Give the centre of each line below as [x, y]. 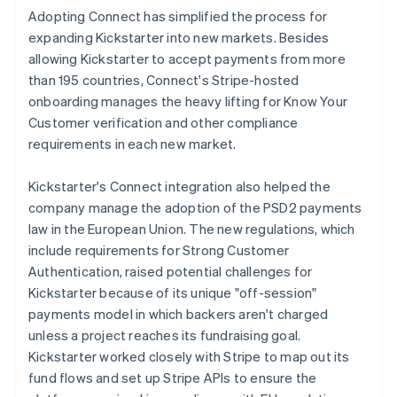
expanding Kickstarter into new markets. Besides [179, 37]
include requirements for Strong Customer [159, 249]
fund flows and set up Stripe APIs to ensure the [173, 377]
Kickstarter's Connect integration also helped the [179, 186]
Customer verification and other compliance [163, 122]
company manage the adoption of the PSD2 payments [195, 207]
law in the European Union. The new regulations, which [192, 228]
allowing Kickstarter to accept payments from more [187, 58]
